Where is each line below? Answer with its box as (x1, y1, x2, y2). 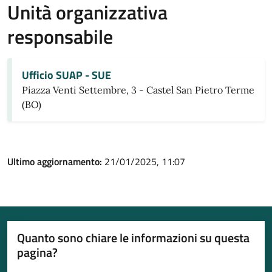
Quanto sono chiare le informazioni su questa (17, 228, 250, 247)
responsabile (7, 22, 113, 51)
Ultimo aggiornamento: (7, 154, 104, 169)
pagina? (17, 243, 58, 262)
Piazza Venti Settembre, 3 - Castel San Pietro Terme (22, 84, 254, 96)
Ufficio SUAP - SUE (22, 67, 111, 83)
